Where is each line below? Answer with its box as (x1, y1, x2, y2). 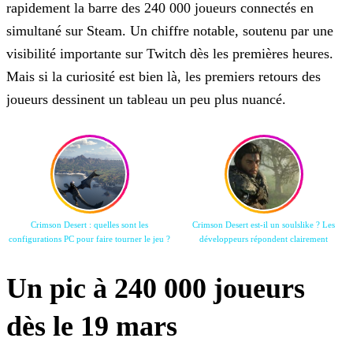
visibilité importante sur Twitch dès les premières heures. (6, 46, 333, 62)
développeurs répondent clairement (199, 234, 328, 244)
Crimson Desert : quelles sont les (31, 220, 148, 230)
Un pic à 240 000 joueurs (6, 273, 305, 305)
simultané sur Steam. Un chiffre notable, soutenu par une (6, 23, 333, 39)
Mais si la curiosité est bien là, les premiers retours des (6, 69, 321, 85)
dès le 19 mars (6, 310, 177, 343)
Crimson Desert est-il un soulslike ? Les (192, 220, 335, 230)
